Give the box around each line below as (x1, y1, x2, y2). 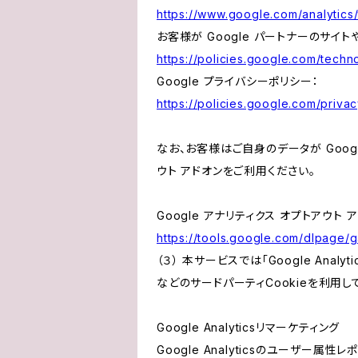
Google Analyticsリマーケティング (157, 320, 340, 334)
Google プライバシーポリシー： (157, 74, 319, 88)
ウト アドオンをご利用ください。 (157, 164, 316, 177)
